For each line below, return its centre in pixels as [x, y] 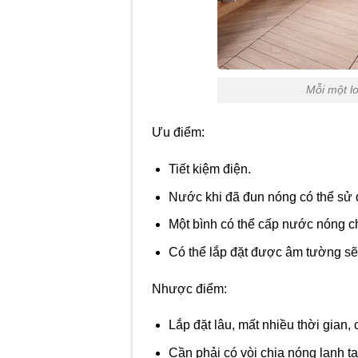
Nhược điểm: [190, 288]
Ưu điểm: [179, 133]
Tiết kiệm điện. [209, 169]
